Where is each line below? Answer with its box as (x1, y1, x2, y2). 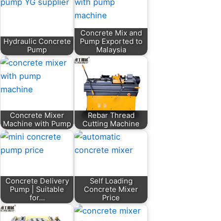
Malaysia (96, 45, 126, 54)
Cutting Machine (82, 119, 140, 128)
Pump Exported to (79, 37, 143, 46)
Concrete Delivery (5, 176, 69, 185)
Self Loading (89, 176, 133, 185)
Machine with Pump (3, 119, 71, 128)
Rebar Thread (87, 110, 135, 120)
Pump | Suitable (10, 184, 64, 194)
